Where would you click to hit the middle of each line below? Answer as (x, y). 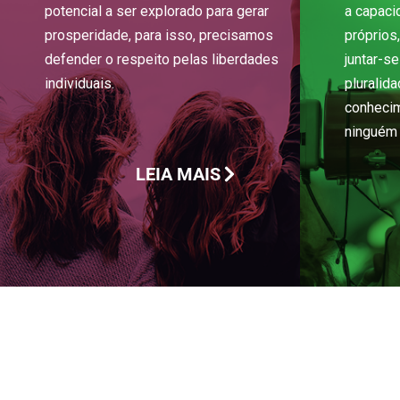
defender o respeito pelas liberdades (162, 59)
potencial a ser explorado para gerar (157, 11)
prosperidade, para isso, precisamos (159, 35)
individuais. (79, 83)
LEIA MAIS (178, 174)
